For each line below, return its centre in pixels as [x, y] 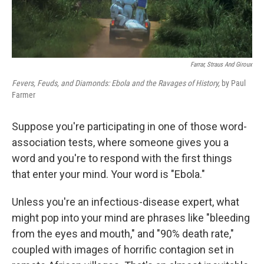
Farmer [24, 95]
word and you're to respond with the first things [122, 159]
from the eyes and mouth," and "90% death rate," [123, 234]
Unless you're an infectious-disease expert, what [126, 202]
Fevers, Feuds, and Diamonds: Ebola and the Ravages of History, [116, 83]
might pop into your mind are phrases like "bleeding [131, 218]
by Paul [233, 83]
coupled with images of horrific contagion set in [123, 250]
